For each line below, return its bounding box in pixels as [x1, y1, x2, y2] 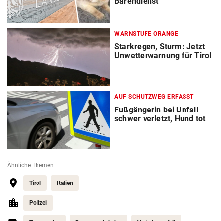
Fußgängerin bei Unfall [114, 105, 198, 115]
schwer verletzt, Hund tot [114, 114, 206, 124]
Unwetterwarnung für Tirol [114, 51, 212, 61]
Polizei [29, 199, 47, 207]
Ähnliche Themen [7, 162, 54, 169]
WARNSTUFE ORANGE [114, 30, 178, 37]
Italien [57, 180, 73, 187]
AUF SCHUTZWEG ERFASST [114, 93, 194, 101]
